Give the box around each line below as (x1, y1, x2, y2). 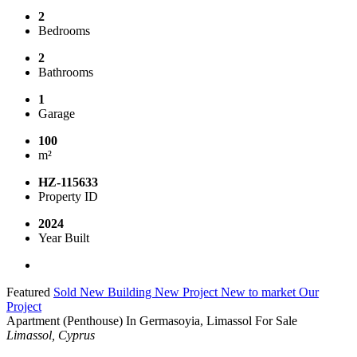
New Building (80, 284, 155, 299)
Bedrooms (38, 23, 90, 37)
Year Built (38, 230, 89, 245)
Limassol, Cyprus (6, 328, 95, 342)
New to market (221, 284, 299, 299)
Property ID (38, 189, 98, 203)
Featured (6, 284, 50, 299)
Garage (38, 106, 75, 120)
